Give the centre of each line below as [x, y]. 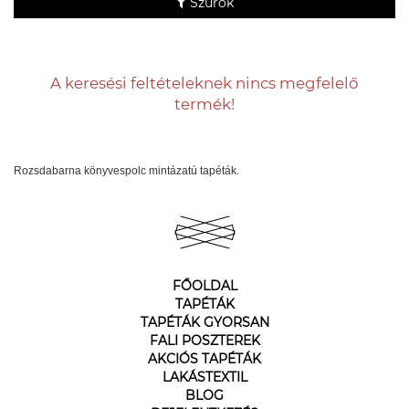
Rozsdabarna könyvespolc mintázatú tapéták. [126, 171]
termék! [204, 104]
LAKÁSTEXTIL [204, 377]
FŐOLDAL [204, 286]
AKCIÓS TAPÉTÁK [204, 359]
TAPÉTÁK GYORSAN [204, 322]
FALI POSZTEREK [204, 341]
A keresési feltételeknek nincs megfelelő [204, 83]
